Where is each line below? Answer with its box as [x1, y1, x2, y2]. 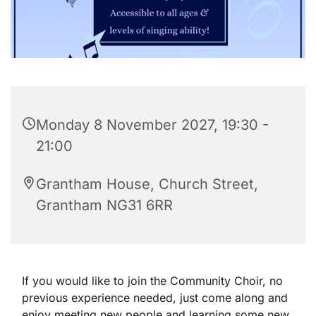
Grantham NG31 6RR [36, 196, 173, 214]
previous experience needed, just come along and [22, 290, 288, 305]
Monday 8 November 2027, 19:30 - [36, 116, 269, 133]
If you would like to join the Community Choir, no [22, 273, 283, 288]
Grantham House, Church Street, [36, 175, 258, 193]
